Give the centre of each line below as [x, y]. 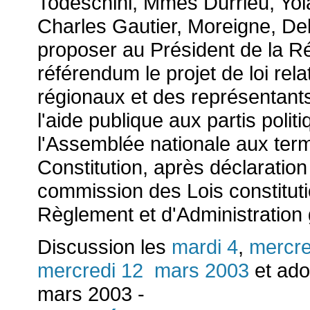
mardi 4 [205, 247]
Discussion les [104, 247]
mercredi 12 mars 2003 [143, 271]
